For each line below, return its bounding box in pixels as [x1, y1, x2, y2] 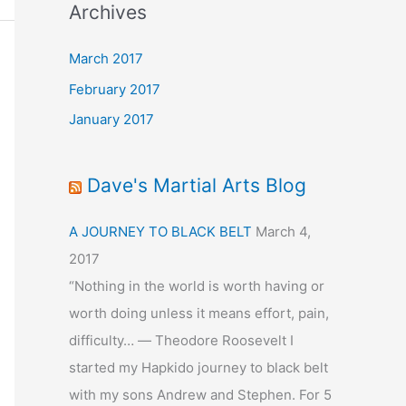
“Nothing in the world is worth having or [69, 277, 324, 295]
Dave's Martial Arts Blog [87, 174, 306, 198]
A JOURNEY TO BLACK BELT [69, 223, 252, 241]
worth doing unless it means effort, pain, [69, 304, 329, 323]
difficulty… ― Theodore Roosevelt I [69, 332, 294, 350]
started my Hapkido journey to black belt [69, 359, 328, 377]
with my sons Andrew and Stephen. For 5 [69, 386, 332, 404]
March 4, [256, 223, 311, 241]
